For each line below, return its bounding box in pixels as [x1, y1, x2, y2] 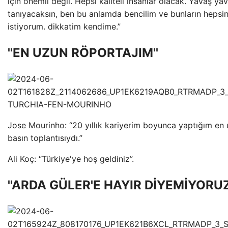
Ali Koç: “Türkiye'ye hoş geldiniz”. [8, 154, 134, 164]
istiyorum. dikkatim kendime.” [8, 21, 121, 32]
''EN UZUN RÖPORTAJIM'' [8, 45, 158, 61]
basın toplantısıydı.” [8, 133, 82, 143]
